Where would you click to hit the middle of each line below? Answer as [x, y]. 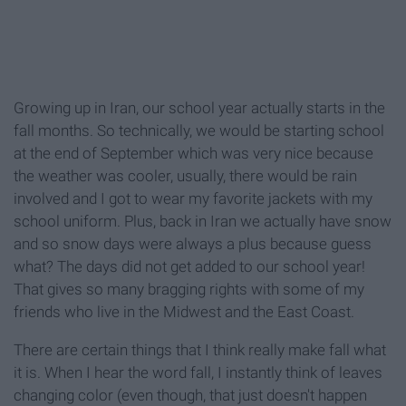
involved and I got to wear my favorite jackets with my [193, 199]
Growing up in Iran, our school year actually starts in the [199, 108]
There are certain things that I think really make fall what [200, 350]
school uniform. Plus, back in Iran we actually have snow [203, 222]
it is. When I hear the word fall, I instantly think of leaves [198, 373]
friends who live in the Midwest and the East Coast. [184, 312]
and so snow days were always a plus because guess [193, 244]
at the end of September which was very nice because [193, 154]
